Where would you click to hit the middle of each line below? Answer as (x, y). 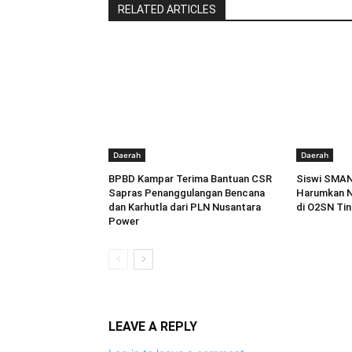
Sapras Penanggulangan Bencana (187, 193)
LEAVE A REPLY (153, 327)
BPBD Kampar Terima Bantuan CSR (190, 179)
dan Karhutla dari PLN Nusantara (185, 207)
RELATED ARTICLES (167, 10)
